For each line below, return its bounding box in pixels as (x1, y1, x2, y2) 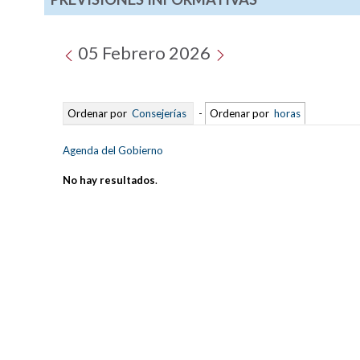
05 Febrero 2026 (78, 42, 211, 64)
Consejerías (129, 106, 190, 120)
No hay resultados (63, 173, 156, 186)
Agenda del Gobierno (63, 143, 164, 157)
